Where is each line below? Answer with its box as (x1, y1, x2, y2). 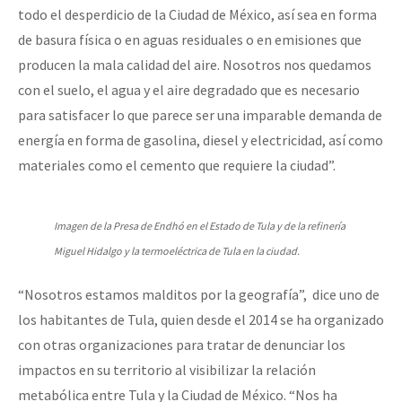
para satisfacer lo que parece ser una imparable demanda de (18, 106, 382, 125)
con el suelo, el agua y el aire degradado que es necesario (18, 81, 360, 100)
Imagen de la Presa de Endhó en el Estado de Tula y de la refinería (54, 219, 345, 233)
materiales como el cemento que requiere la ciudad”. (18, 156, 336, 175)
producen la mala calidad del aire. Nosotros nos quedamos (18, 56, 371, 74)
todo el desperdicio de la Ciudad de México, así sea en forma (18, 5, 377, 24)
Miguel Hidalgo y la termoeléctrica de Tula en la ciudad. (54, 244, 301, 258)
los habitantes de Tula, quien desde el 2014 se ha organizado (18, 310, 384, 329)
